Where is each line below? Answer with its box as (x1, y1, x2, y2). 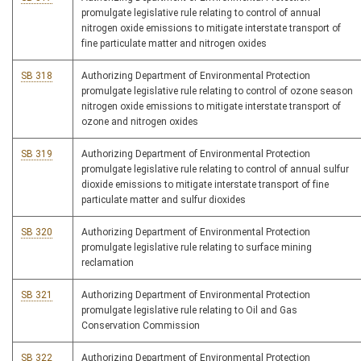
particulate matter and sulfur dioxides (81, 194, 246, 206)
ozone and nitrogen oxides (81, 116, 198, 128)
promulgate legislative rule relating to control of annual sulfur (81, 164, 349, 176)
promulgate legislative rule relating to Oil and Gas (81, 305, 297, 317)
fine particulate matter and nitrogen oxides (81, 38, 267, 50)
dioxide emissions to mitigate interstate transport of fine (81, 179, 329, 191)
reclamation (81, 257, 134, 269)
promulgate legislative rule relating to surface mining (81, 242, 312, 254)
